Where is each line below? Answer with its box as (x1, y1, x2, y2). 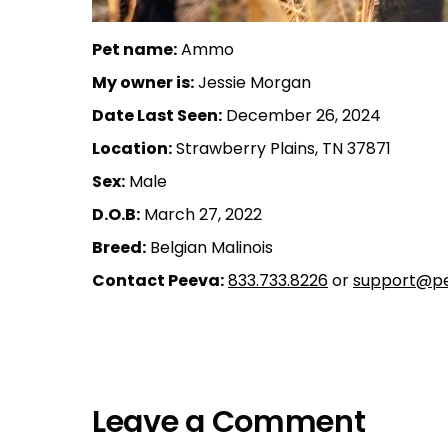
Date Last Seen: (92, 103, 222, 127)
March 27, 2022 (140, 202, 262, 226)
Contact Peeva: (92, 268, 224, 292)
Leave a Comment (92, 399, 366, 443)
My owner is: (92, 70, 194, 94)
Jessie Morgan (194, 70, 311, 94)
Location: (92, 136, 172, 160)
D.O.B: (92, 202, 140, 226)
